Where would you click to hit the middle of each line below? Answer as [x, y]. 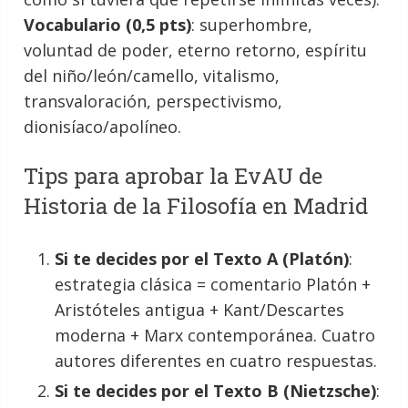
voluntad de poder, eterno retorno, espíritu [196, 50]
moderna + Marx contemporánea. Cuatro [215, 335]
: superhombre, [252, 24]
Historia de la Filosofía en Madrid [196, 205]
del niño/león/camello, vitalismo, [152, 75]
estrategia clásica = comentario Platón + [213, 284]
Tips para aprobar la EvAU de [173, 175]
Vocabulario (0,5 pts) [108, 24]
